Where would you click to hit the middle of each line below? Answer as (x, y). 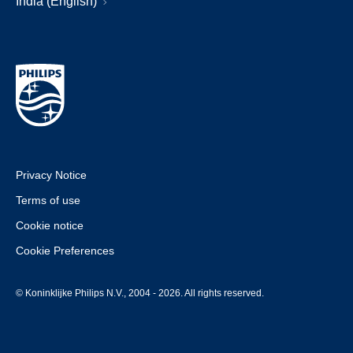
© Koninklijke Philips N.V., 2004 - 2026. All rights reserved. (140, 293)
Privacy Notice (51, 175)
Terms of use (48, 200)
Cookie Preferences (65, 251)
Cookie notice (50, 225)
